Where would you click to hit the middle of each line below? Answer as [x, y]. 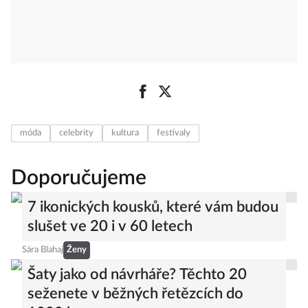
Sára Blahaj [43, 250]
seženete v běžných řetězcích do [135, 294]
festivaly [174, 133]
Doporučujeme [79, 178]
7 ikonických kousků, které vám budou [153, 207]
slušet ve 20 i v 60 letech [110, 227]
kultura [125, 133]
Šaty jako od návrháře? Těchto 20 [137, 275]
